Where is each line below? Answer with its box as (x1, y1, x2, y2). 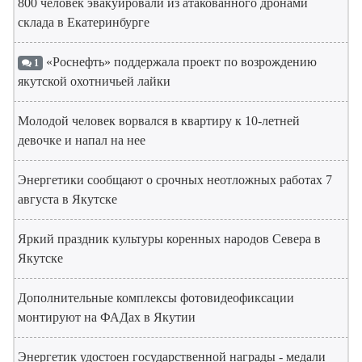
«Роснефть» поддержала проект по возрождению (42, 54, 317, 69)
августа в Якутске (18, 192, 117, 206)
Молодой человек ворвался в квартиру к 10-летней (18, 113, 300, 128)
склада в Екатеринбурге (18, 15, 149, 29)
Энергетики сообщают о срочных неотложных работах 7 (18, 172, 332, 187)
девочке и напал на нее (18, 133, 145, 147)
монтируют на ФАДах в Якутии (18, 309, 196, 324)
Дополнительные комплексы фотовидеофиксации (18, 290, 294, 305)
